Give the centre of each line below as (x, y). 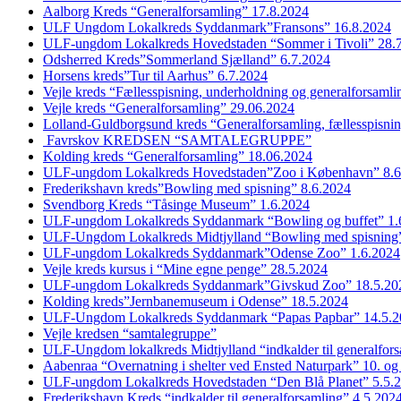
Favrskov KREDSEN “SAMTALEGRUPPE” (177, 141)
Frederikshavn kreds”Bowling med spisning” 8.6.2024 (197, 189)
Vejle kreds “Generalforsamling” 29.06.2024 (169, 108)
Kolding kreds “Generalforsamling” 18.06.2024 (178, 157)
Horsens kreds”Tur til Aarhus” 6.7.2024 (155, 76)
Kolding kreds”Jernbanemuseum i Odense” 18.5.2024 (196, 302)
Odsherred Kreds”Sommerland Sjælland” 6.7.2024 (187, 60)
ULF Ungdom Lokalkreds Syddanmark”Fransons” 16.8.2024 (217, 28)
